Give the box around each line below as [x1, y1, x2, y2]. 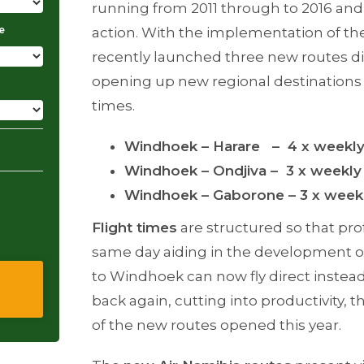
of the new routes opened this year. [92, 317, 342, 333]
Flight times [92, 219, 178, 236]
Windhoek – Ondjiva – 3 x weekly [124, 162, 362, 179]
